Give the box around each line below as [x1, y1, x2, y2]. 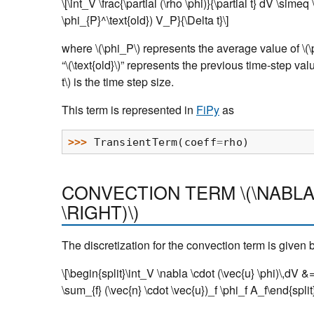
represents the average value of [140, 40, 302, 57]
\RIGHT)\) [62, 199, 139, 225]
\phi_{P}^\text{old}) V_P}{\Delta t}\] [62, 12, 228, 29]
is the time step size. [71, 74, 174, 90]
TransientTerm [93, 135, 178, 149]
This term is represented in [62, 102, 196, 118]
